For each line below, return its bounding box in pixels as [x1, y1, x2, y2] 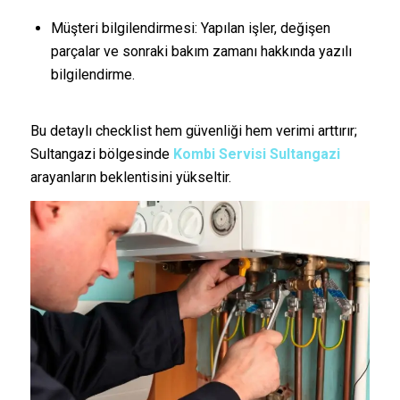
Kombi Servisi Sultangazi [172, 145, 340, 162]
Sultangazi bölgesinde [29, 145, 173, 162]
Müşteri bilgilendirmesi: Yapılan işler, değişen [50, 20, 330, 37]
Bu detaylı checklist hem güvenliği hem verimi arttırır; [29, 121, 357, 139]
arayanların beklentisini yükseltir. [29, 168, 231, 186]
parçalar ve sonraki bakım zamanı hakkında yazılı [50, 43, 352, 61]
